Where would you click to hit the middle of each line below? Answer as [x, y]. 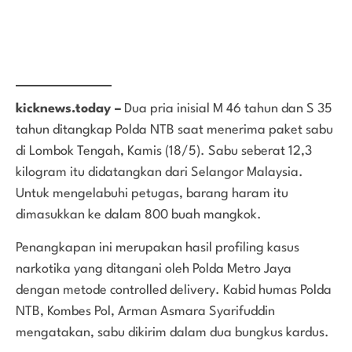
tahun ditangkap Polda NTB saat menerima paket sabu [174, 130]
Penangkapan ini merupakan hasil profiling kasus [158, 247]
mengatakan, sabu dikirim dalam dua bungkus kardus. [172, 332]
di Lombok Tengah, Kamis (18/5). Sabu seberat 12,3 [164, 152]
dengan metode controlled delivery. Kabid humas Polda [174, 290]
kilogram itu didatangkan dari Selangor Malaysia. [159, 173]
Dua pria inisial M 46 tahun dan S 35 [227, 109]
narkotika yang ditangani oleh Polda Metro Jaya [154, 269]
